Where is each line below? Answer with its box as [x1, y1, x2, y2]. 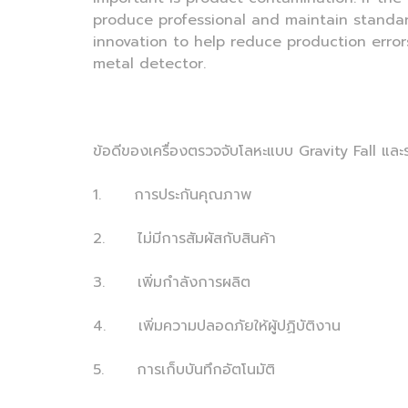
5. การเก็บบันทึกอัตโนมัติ [93, 359, 275, 381]
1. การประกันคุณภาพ [93, 184, 262, 206]
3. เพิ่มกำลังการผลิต [93, 271, 250, 293]
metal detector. [93, 53, 206, 75]
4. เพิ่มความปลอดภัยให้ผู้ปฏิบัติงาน [93, 315, 341, 337]
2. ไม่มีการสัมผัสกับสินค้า [93, 228, 292, 250]
